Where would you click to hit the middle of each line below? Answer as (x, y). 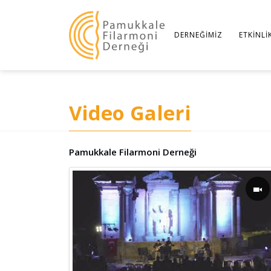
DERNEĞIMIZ (199, 35)
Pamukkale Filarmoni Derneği (133, 152)
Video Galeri (130, 113)
